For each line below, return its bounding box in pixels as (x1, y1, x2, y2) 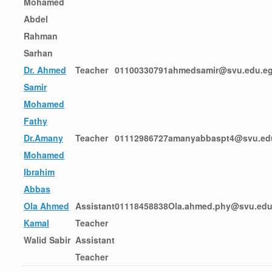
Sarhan (24, 46, 53, 59)
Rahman (24, 29, 58, 42)
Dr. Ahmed (24, 63, 66, 76)
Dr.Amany (24, 131, 63, 144)
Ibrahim (24, 165, 55, 178)
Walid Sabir (24, 233, 70, 246)
